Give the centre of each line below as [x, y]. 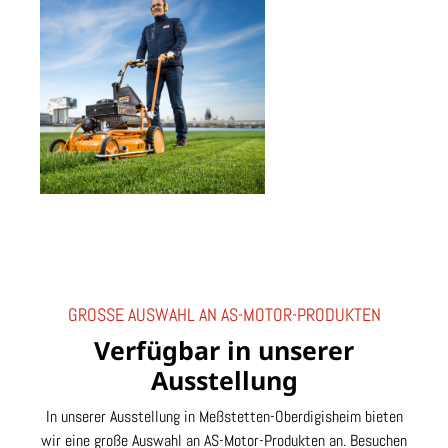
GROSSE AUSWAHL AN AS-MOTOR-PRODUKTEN [224, 315]
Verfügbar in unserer [224, 350]
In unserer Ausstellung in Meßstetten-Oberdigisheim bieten [224, 417]
